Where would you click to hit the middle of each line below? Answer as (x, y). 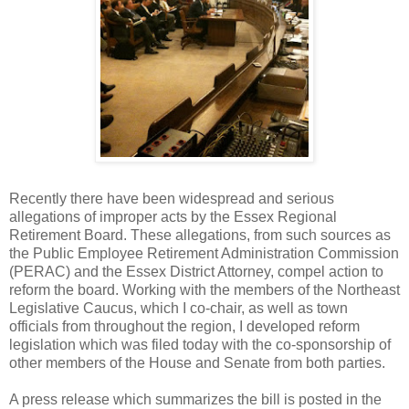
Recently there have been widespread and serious (172, 199)
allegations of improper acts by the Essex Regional (173, 217)
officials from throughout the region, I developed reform (184, 327)
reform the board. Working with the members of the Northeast (204, 290)
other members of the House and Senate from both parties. (197, 363)
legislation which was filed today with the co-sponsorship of (200, 345)
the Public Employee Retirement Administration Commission (204, 254)
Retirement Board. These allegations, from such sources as (200, 236)
